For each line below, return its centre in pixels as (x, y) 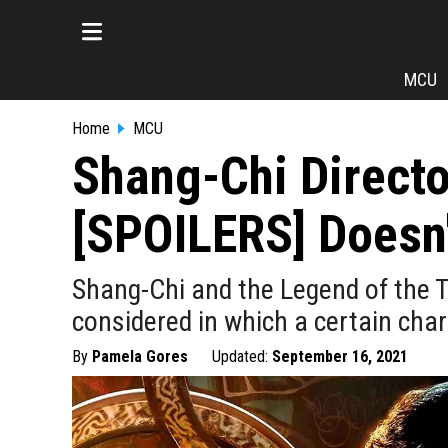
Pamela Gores (140, 356)
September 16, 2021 (340, 356)
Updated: (242, 356)
